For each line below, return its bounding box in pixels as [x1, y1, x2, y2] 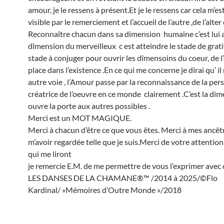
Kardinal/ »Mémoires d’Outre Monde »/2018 [28, 185, 181, 194]
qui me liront [28, 149, 71, 158]
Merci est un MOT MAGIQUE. [28, 113, 131, 122]
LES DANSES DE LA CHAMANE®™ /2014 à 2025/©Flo [28, 173, 217, 182]
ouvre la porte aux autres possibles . [28, 101, 150, 110]
